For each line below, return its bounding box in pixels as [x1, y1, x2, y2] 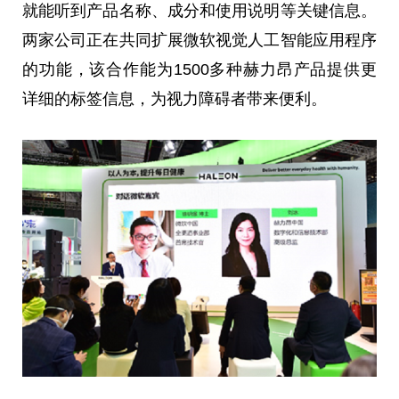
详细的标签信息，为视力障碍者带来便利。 [22, 90, 327, 109]
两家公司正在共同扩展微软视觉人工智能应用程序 [22, 31, 377, 50]
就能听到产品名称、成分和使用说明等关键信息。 [22, 2, 377, 20]
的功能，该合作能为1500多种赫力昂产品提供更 [22, 61, 377, 79]
